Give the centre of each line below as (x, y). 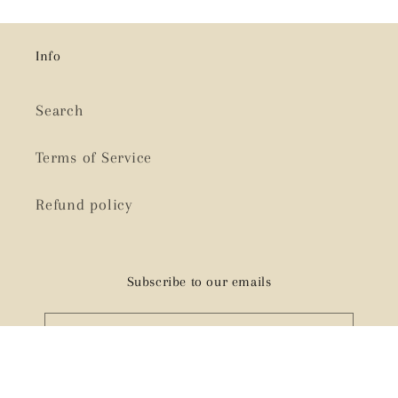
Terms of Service (94, 157)
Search (60, 110)
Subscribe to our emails (199, 282)
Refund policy (84, 204)
